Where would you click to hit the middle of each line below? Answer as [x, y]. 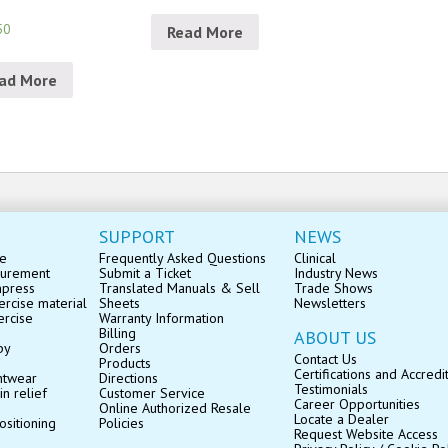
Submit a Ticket [145, 272]
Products [125, 362]
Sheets [119, 302]
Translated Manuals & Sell [179, 287]
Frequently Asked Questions [182, 257]
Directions [128, 377]
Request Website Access [366, 433]
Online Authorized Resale [175, 407]
